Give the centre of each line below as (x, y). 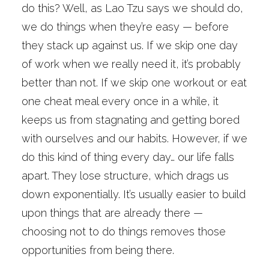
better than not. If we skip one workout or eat (134, 83)
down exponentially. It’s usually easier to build (134, 194)
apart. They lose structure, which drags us (125, 176)
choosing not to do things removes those (124, 231)
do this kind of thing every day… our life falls (128, 157)
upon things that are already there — (112, 213)
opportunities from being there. (98, 250)
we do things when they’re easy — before (125, 27)
